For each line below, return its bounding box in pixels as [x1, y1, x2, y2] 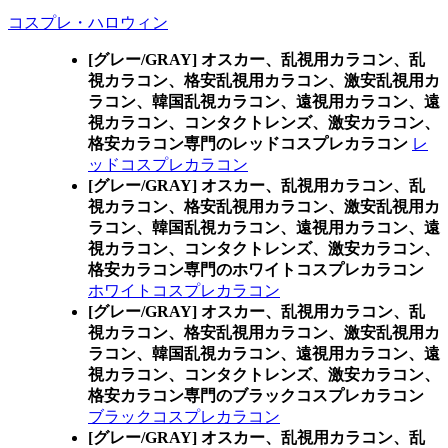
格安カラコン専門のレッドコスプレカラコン [88, 135, 408, 152]
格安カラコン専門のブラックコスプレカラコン [88, 387, 424, 404]
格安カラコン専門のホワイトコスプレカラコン [88, 261, 424, 278]
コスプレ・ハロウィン [8, 14, 168, 31]
